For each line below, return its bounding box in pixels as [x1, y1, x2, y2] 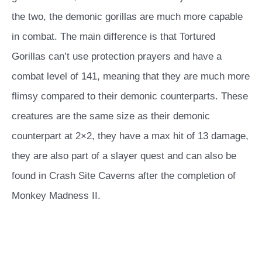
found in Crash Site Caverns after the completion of [12, 170, 236, 182]
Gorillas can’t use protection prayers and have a [12, 51, 222, 63]
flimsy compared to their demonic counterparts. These [12, 91, 248, 102]
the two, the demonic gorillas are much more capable [12, 11, 243, 23]
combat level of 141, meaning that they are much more [12, 71, 250, 82]
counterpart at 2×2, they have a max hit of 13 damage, [12, 130, 249, 142]
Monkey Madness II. [12, 190, 101, 202]
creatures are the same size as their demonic [12, 111, 210, 122]
